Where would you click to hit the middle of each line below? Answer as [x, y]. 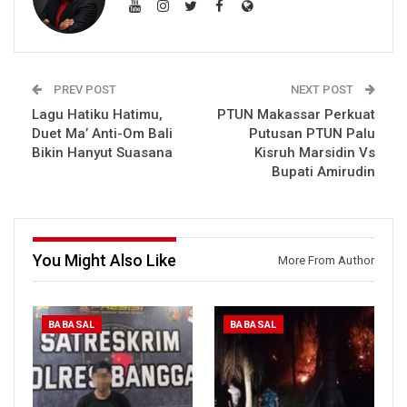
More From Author [326, 261]
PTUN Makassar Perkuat [296, 115]
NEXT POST [323, 90]
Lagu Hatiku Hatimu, [97, 115]
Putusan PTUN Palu [312, 134]
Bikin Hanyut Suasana [102, 153]
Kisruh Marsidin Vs [315, 153]
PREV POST [84, 90]
